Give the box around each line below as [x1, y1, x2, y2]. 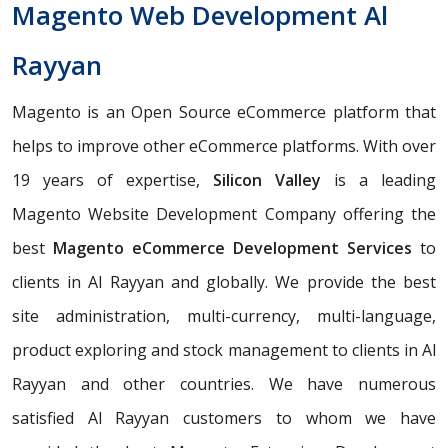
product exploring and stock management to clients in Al [12, 339, 436, 362]
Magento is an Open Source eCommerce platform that [12, 101, 436, 124]
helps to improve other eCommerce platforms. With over [12, 135, 436, 158]
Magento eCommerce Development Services [53, 237, 412, 260]
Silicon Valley [213, 169, 321, 192]
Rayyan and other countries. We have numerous [12, 373, 436, 396]
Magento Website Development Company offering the [12, 203, 436, 226]
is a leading [321, 169, 436, 192]
